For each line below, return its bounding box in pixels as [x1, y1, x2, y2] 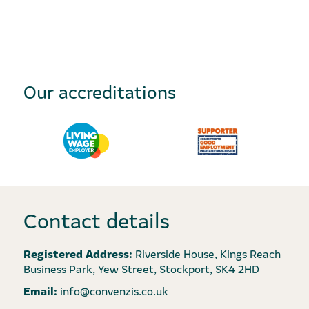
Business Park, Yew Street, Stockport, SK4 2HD [23, 261, 259, 277]
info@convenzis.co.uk [57, 283, 168, 299]
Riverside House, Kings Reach [132, 246, 281, 261]
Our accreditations [23, 79, 176, 104]
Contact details [23, 205, 170, 235]
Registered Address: [23, 245, 132, 262]
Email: [23, 282, 57, 299]
